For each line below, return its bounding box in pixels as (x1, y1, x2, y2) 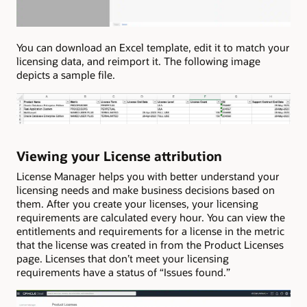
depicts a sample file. (16, 68, 115, 82)
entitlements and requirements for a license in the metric (16, 224, 284, 238)
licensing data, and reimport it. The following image (16, 54, 260, 69)
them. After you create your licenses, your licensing (16, 197, 258, 211)
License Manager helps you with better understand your (16, 169, 280, 184)
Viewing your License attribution (16, 147, 222, 164)
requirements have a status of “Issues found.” (16, 265, 230, 280)
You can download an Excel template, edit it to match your (16, 40, 290, 55)
